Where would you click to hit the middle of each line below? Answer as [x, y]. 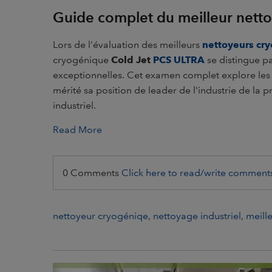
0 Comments [92, 172]
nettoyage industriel [197, 216]
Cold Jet [132, 60]
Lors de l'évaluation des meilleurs [127, 45]
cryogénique [82, 60]
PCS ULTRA [179, 60]
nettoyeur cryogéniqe [100, 216]
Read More [77, 129]
